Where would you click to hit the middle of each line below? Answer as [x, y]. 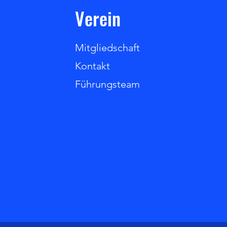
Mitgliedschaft [107, 48]
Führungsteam [107, 84]
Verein [98, 18]
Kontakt [92, 66]
